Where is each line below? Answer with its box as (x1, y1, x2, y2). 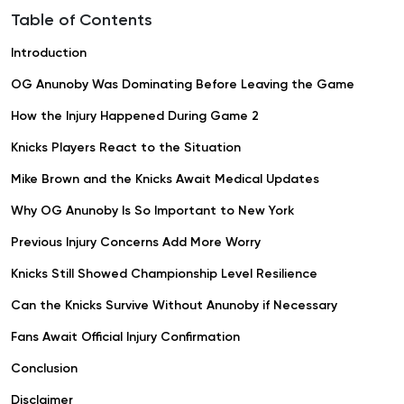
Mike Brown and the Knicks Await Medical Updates (11, 173, 319, 187)
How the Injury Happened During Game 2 (11, 110, 259, 124)
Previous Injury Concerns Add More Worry (11, 236, 261, 250)
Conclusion (11, 363, 78, 376)
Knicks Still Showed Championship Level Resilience (11, 268, 317, 281)
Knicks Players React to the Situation (11, 142, 241, 155)
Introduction (11, 47, 87, 60)
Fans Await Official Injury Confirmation (11, 331, 240, 344)
